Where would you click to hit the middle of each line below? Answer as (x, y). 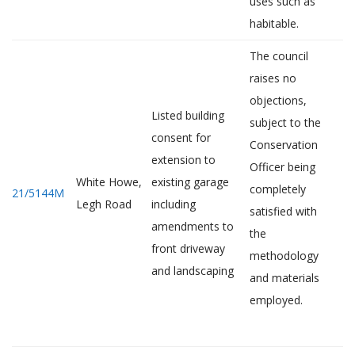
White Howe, (109, 182)
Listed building (188, 115)
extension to (183, 160)
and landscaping (193, 271)
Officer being (282, 167)
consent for (181, 137)
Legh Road (104, 204)
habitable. (274, 23)
